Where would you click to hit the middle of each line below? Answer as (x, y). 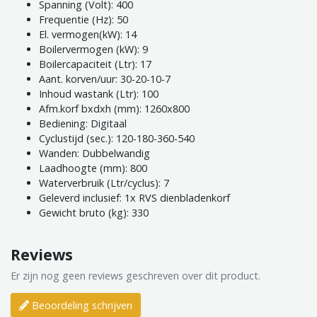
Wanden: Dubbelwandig (94, 153)
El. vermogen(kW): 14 (88, 34)
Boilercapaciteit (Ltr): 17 (95, 64)
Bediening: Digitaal (83, 123)
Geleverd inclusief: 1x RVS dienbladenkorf (134, 197)
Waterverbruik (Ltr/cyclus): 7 (104, 183)
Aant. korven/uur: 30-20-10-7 (105, 79)
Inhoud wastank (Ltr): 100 (99, 93)
